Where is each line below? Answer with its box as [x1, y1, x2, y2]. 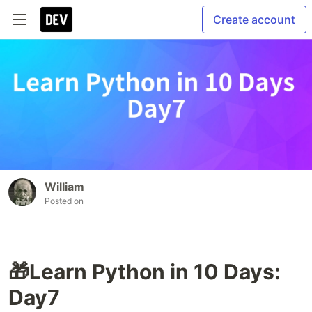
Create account [213, 13, 295, 26]
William [45, 180, 84, 194]
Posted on [45, 196, 84, 207]
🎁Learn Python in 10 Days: [8, 259, 281, 285]
